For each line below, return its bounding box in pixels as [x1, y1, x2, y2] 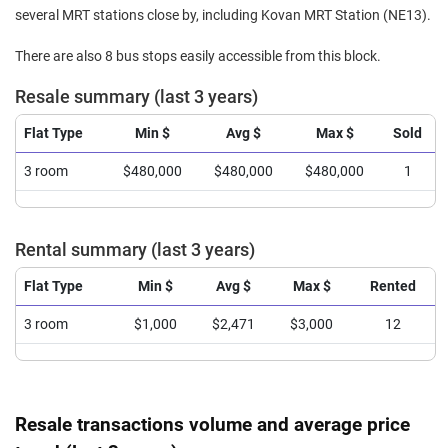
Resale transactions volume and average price [15, 413, 410, 436]
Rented [370, 278, 416, 295]
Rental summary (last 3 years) [15, 240, 255, 260]
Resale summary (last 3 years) [15, 87, 258, 107]
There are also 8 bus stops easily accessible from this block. [15, 48, 381, 65]
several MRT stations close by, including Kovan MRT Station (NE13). [15, 7, 431, 24]
